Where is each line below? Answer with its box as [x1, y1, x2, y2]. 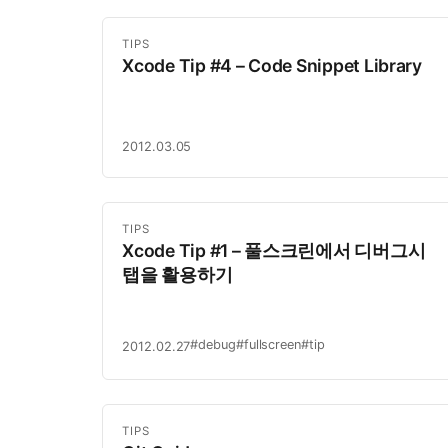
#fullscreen [235, 337, 301, 353]
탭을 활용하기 [122, 263, 233, 285]
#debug [190, 337, 236, 353]
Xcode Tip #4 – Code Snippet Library [122, 54, 422, 76]
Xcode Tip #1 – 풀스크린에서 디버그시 [122, 239, 426, 261]
